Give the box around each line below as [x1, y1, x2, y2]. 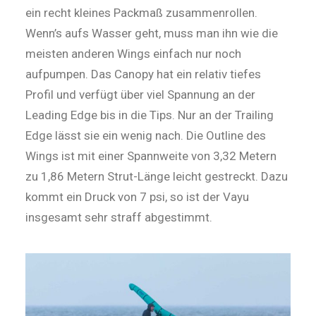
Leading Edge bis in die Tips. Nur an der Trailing [25, 108, 274, 122]
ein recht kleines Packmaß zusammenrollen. [25, 6, 257, 20]
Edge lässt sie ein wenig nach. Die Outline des [25, 128, 266, 142]
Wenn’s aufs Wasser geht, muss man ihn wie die [25, 26, 278, 40]
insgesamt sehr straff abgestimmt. [25, 210, 215, 224]
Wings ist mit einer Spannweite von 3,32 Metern [25, 149, 276, 163]
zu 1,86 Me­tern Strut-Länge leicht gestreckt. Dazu [25, 169, 288, 183]
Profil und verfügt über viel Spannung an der [25, 87, 255, 102]
